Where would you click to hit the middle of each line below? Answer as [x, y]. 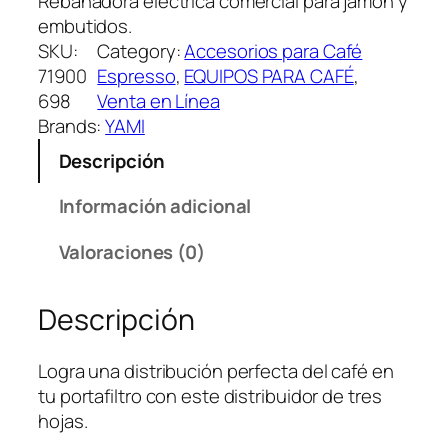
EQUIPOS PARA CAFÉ [269, 76]
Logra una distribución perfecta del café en [216, 371]
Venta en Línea [158, 101]
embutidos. [85, 26]
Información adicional [155, 206]
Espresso [136, 76]
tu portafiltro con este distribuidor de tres [210, 396]
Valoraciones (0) [131, 251]
